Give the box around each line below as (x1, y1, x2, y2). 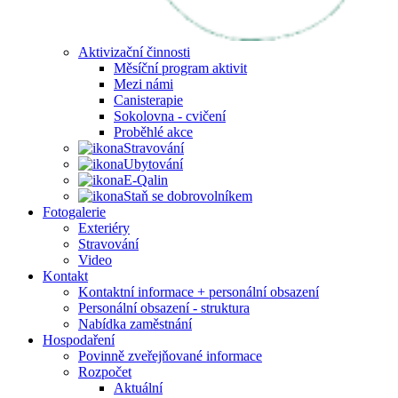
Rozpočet (78, 364, 131, 380)
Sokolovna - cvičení (114, 108, 226, 124)
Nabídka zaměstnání (78, 316, 192, 332)
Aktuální (114, 380, 163, 396)
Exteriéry (78, 220, 130, 236)
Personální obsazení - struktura (78, 300, 250, 316)
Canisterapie (114, 92, 183, 108)
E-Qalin (123, 172, 168, 188)
